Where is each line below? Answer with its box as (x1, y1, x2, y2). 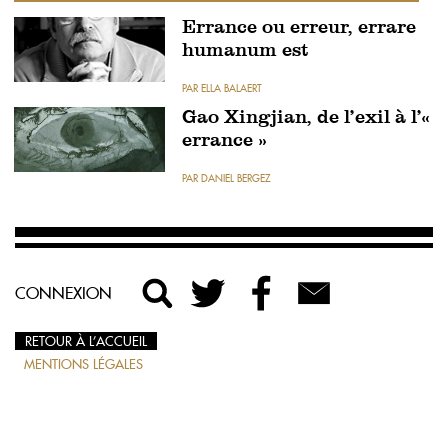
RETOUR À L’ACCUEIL (25, 333, 147, 349)
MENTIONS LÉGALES (24, 356, 143, 372)
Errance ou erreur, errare (182, 19, 416, 38)
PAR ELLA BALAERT (182, 82, 262, 95)
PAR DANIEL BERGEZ (182, 172, 271, 185)
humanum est (182, 42, 309, 61)
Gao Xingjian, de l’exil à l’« (182, 109, 430, 128)
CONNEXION (15, 283, 112, 303)
